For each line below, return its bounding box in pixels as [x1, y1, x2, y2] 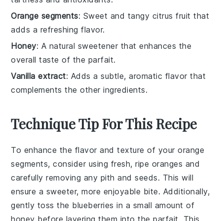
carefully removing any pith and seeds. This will [11, 173, 194, 183]
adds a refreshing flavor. [11, 25, 105, 35]
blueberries [72, 200, 114, 211]
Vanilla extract [11, 71, 66, 81]
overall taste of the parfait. [11, 55, 116, 65]
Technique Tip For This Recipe [11, 114, 197, 133]
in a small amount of [113, 200, 195, 211]
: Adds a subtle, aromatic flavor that [66, 71, 206, 81]
